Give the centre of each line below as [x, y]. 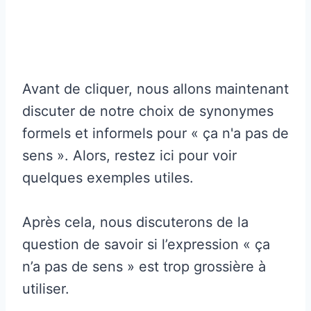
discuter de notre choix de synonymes [148, 111]
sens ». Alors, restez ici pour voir [129, 155]
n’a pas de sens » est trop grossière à [144, 266]
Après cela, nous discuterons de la [135, 222]
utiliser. [46, 288]
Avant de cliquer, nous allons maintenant [155, 89]
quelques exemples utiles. [108, 177]
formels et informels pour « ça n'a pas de [155, 133]
